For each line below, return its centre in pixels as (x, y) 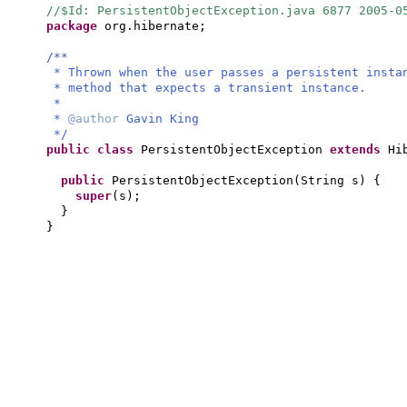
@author (97, 119)
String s (330, 180)
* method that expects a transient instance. (210, 88)
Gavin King (163, 119)
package (75, 26)
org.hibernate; (155, 26)
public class (94, 149)
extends (359, 149)
